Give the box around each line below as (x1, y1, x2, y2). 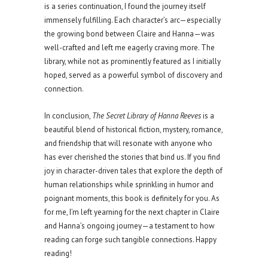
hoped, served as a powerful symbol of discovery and (44, 69, 223, 80)
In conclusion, (44, 110, 92, 121)
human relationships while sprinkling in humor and (44, 179, 214, 190)
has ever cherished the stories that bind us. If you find (44, 151, 220, 162)
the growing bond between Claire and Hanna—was (44, 28, 215, 39)
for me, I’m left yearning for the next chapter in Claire (44, 206, 220, 217)
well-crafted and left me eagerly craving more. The (44, 42, 215, 53)
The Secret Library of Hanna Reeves (92, 110, 201, 121)
